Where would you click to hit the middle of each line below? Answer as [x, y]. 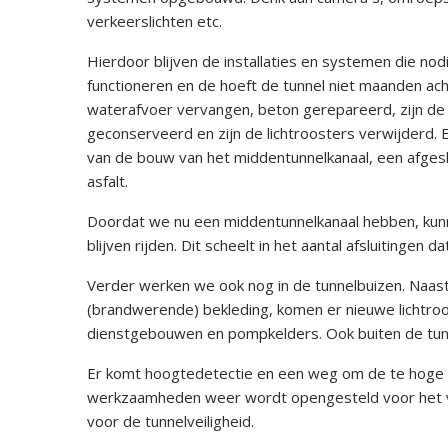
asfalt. [107, 180]
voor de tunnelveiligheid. [170, 420]
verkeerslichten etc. [154, 20]
